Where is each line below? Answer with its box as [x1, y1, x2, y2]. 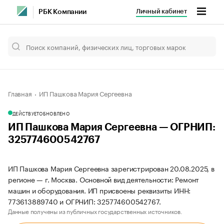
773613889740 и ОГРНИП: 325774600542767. [8, 195, 161, 206]
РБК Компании [38, 8, 86, 15]
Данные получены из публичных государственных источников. [8, 206, 182, 215]
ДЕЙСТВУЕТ [12, 109, 39, 116]
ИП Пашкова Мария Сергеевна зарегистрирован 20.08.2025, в [8, 162, 214, 173]
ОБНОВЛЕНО [39, 109, 69, 116]
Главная [8, 88, 32, 98]
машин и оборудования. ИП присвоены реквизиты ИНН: [8, 184, 191, 195]
